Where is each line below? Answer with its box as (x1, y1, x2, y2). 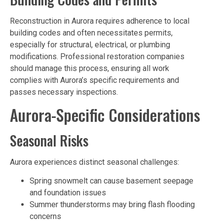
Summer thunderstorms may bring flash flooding (30, 200, 195, 210)
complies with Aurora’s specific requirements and (10, 75, 179, 85)
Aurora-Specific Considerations (10, 103, 200, 126)
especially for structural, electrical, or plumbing (10, 40, 170, 50)
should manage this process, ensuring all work (10, 64, 169, 74)
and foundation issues (30, 188, 106, 198)
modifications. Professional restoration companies (10, 52, 184, 62)
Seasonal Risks (10, 130, 88, 150)
